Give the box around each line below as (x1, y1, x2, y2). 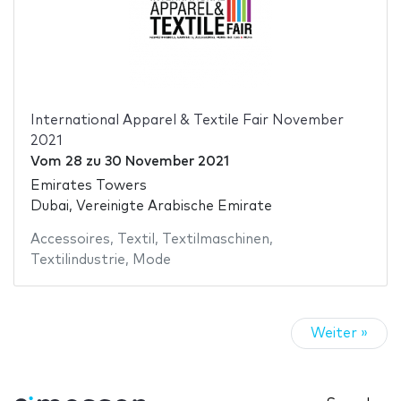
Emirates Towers (30, 178, 147, 192)
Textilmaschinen (161, 232, 269, 246)
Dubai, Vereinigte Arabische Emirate (30, 199, 272, 213)
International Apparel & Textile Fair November (30, 114, 344, 128)
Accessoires (30, 232, 110, 246)
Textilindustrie (30, 252, 125, 267)
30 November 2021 (104, 155, 229, 169)
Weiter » (311, 327, 368, 341)
